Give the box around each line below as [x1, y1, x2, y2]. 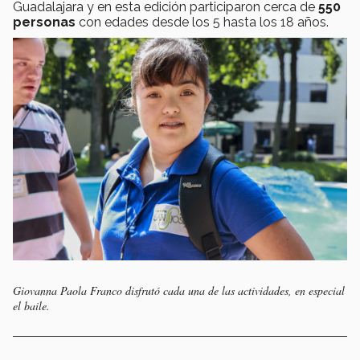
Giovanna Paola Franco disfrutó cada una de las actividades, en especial [13, 283, 345, 299]
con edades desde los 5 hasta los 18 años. [76, 14, 329, 31]
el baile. [13, 298, 50, 314]
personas [13, 14, 76, 31]
